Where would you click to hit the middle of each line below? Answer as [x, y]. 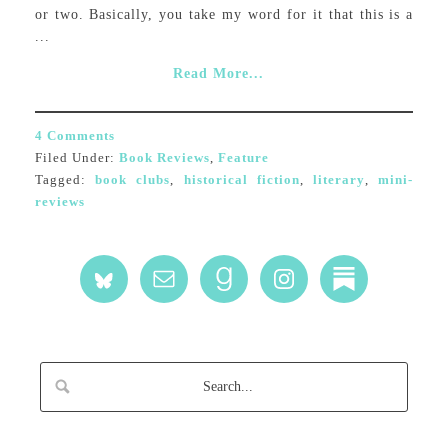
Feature [243, 157]
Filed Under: [76, 157]
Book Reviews [164, 157]
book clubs [132, 179]
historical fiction [241, 179]
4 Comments [74, 135]
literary [339, 179]
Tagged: [64, 179]
